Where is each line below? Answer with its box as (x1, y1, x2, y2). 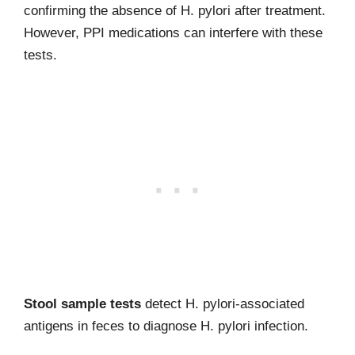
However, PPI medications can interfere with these (24, 25, 323, 40)
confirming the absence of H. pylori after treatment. (24, 3, 326, 18)
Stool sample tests (24, 296, 141, 311)
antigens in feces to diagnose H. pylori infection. (24, 318, 308, 334)
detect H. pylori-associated (141, 296, 304, 311)
